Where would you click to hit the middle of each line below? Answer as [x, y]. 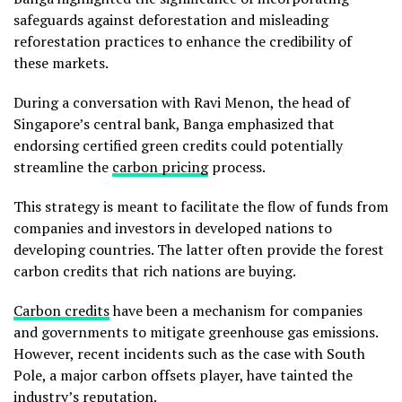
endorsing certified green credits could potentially [178, 146]
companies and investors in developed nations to [173, 228]
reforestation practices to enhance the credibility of [183, 42]
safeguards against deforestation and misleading [171, 20]
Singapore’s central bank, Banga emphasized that [174, 124]
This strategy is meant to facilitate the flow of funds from [201, 207]
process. [238, 167]
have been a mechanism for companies [236, 311]
